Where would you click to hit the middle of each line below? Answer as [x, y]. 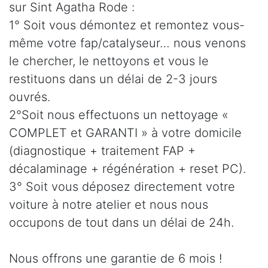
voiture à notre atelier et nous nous [109, 205]
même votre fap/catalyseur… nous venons [127, 43]
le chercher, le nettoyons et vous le [109, 61]
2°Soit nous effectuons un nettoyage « [119, 115]
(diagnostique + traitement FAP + [102, 151]
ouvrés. [30, 97]
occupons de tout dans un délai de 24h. [121, 223]
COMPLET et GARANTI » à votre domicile [125, 133]
